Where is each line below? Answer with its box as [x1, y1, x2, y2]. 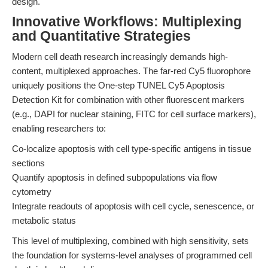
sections [12, 158, 45, 168]
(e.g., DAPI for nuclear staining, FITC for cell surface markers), [12, 109, 256, 119]
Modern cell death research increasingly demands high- [12, 51, 228, 62]
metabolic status [12, 215, 76, 226]
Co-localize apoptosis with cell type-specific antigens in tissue [12, 144, 251, 154]
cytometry [12, 187, 51, 197]
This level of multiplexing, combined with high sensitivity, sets [12, 236, 249, 246]
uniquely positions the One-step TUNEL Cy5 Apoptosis [12, 80, 225, 90]
